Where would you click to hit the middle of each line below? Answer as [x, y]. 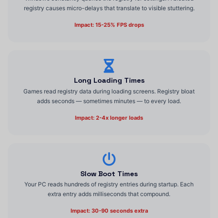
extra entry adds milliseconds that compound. [109, 194]
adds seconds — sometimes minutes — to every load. [109, 101]
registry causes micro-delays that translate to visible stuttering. [109, 8]
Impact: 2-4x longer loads [109, 118]
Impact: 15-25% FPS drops [109, 25]
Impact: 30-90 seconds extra [109, 211]
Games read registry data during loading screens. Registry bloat [109, 91]
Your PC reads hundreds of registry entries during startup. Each [109, 184]
